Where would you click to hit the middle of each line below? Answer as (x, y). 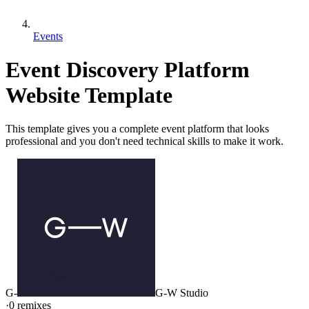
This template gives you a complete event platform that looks (137, 129)
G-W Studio (182, 293)
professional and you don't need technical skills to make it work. (144, 141)
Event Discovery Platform (128, 70)
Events (48, 36)
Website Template (89, 96)
